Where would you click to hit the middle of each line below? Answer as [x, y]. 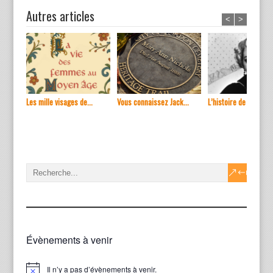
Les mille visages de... [59, 102]
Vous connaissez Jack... [153, 102]
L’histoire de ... [230, 102]
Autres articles [60, 16]
